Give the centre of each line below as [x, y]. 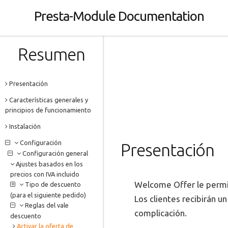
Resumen [51, 54]
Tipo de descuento [53, 184]
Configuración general [55, 153]
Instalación [24, 126]
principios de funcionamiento [48, 110]
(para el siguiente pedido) [48, 195]
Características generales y [48, 100]
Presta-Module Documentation [119, 16]
